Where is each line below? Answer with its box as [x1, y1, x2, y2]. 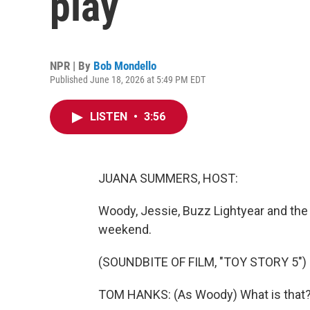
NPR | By [50, 59, 93, 73]
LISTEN [90, 110, 130, 123]
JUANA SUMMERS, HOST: [98, 171, 238, 185]
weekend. [98, 222, 152, 237]
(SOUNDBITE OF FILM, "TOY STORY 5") [98, 255, 307, 269]
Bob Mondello [93, 59, 156, 73]
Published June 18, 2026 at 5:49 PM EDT [50, 74, 206, 85]
